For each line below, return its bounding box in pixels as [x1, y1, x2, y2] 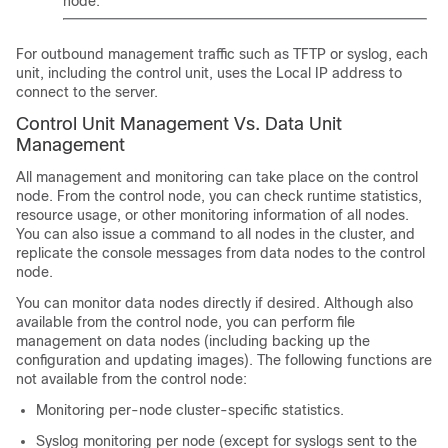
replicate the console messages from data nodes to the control [16, 244, 425, 261]
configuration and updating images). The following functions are [16, 351, 432, 368]
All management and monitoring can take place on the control [16, 168, 418, 185]
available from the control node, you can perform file [16, 313, 355, 330]
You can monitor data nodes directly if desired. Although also [16, 294, 413, 311]
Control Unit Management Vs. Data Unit [16, 113, 342, 134]
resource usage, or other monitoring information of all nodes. [16, 206, 409, 223]
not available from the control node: [16, 370, 247, 387]
